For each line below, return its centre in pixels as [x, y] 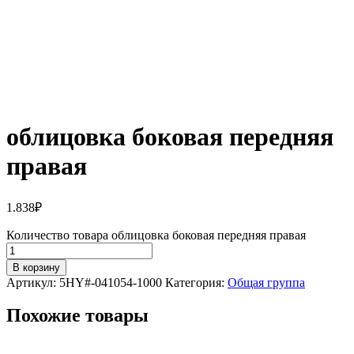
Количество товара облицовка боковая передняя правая [156, 235]
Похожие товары [77, 316]
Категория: [196, 282]
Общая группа [266, 282]
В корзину [36, 267]
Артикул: [33, 282]
